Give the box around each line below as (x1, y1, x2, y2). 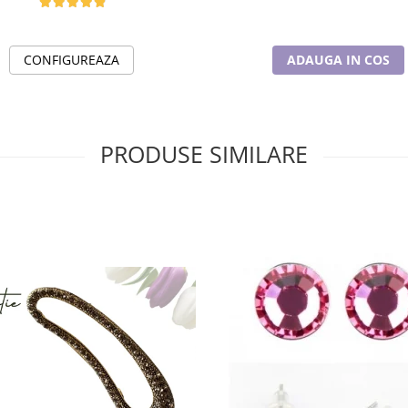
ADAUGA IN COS (287, 51, 390, 68)
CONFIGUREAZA (24, 51, 119, 68)
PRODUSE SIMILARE (100, 138, 308, 169)
